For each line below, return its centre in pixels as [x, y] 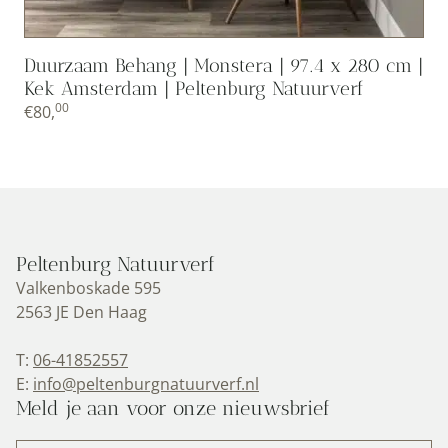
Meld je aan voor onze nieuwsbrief [173, 408]
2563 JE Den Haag [81, 312]
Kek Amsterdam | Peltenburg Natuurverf [194, 89]
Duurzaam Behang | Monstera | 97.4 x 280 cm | [223, 66]
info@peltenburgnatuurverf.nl [146, 384]
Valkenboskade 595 [88, 288]
